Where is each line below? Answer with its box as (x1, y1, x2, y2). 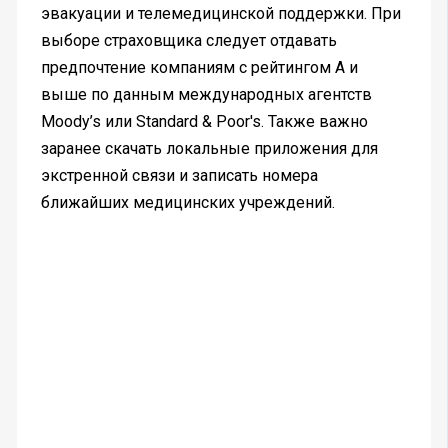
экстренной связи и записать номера (40, 166, 318, 186)
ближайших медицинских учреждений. (40, 193, 335, 213)
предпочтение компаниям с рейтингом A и (40, 58, 358, 78)
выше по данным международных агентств (40, 85, 372, 105)
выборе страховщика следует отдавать (40, 31, 337, 51)
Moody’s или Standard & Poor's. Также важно (40, 112, 368, 132)
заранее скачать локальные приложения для (40, 139, 378, 159)
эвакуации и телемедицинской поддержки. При (40, 4, 401, 24)
